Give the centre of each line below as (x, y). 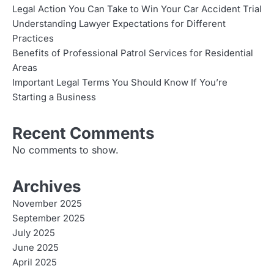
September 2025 (49, 219)
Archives (47, 187)
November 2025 (47, 204)
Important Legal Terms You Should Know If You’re (120, 83)
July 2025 (34, 233)
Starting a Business (54, 98)
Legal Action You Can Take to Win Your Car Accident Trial (137, 9)
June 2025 (35, 248)
